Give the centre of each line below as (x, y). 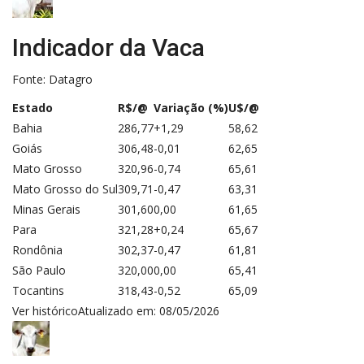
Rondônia (37, 249)
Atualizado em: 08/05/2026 (149, 310)
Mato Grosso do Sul (65, 188)
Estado (32, 107)
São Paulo (39, 270)
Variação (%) (191, 107)
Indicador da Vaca (108, 47)
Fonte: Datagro (52, 79)
